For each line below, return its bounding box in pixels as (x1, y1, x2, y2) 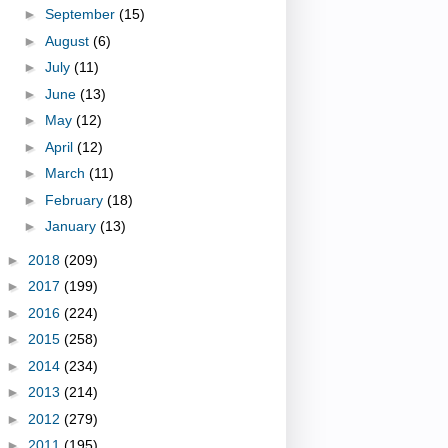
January (44, 218, 100, 235)
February (44, 191, 107, 208)
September (44, 6, 119, 23)
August (44, 32, 93, 49)
